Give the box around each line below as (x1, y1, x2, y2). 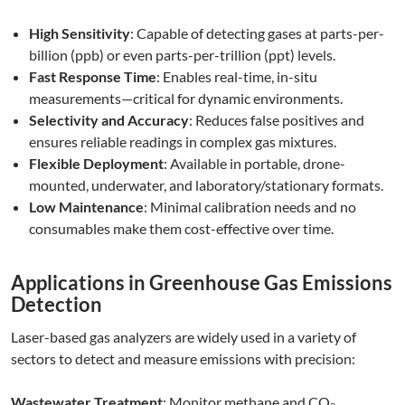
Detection (11, 292, 102, 317)
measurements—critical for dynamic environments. (29, 89, 343, 108)
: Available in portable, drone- (164, 155, 345, 173)
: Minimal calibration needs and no (144, 198, 356, 216)
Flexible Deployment (29, 155, 164, 173)
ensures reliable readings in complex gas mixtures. (29, 133, 336, 151)
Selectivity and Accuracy (29, 111, 189, 129)
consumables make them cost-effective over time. (29, 220, 334, 238)
